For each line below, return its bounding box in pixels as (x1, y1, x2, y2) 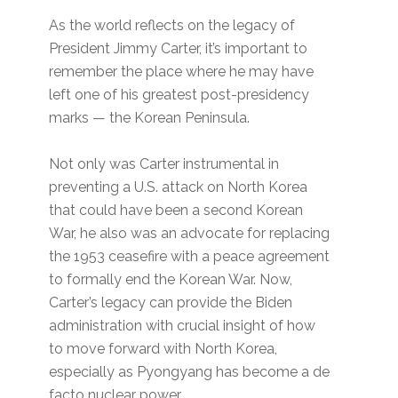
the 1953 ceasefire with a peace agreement (49, 248, 330, 266)
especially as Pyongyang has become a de (49, 363, 330, 381)
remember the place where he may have (49, 63, 314, 81)
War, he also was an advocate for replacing (49, 225, 330, 243)
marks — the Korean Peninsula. (49, 109, 251, 127)
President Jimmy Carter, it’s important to (49, 40, 308, 58)
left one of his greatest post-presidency (49, 86, 310, 104)
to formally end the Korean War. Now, (49, 271, 293, 289)
